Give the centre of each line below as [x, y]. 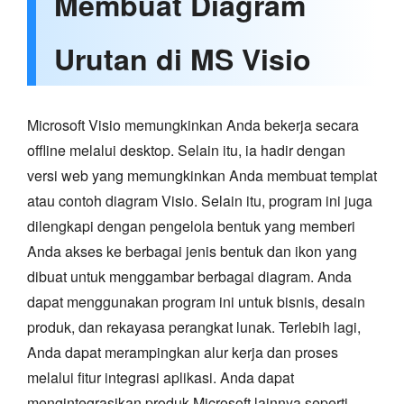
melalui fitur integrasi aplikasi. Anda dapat [161, 378]
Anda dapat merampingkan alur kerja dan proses [183, 353]
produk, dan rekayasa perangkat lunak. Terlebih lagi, [194, 327]
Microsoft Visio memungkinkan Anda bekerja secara [193, 125]
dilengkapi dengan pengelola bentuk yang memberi [191, 226]
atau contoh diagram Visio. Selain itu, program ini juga [200, 201]
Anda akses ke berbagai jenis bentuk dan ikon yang [192, 252]
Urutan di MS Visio [183, 59]
